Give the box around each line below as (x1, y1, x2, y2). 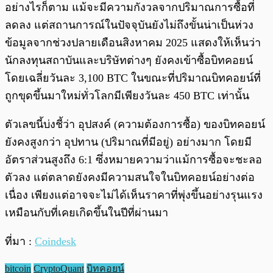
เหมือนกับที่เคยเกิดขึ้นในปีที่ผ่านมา (5, 206, 168, 219)
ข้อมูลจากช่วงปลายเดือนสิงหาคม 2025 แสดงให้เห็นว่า (5, 36, 261, 49)
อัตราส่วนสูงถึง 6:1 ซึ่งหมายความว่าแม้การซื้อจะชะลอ (5, 153, 262, 166)
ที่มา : (5, 235, 35, 247)
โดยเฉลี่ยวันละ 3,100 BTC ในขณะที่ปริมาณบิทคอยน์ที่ (5, 71, 261, 84)
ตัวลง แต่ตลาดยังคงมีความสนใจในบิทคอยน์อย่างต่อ (5, 171, 255, 183)
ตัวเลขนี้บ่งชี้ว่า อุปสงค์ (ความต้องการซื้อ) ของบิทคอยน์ (5, 118, 265, 130)
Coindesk (35, 235, 76, 247)
